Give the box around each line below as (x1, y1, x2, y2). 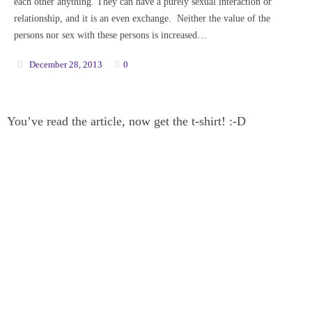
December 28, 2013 (29, 59, 102, 70)
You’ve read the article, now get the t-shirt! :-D (7, 114, 246, 128)
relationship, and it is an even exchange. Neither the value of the (14, 13, 270, 24)
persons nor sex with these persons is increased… (14, 29, 207, 40)
